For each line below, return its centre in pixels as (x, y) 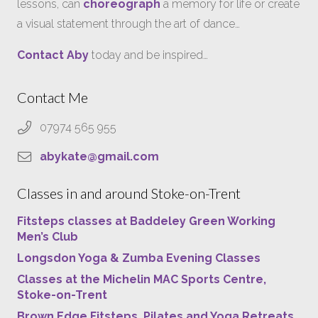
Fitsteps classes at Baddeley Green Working (146, 221)
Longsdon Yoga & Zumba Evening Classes (139, 258)
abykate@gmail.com (99, 156)
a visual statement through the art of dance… (128, 24)
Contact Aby (53, 55)
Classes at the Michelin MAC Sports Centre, (142, 279)
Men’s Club (48, 236)
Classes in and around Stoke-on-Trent (129, 193)
